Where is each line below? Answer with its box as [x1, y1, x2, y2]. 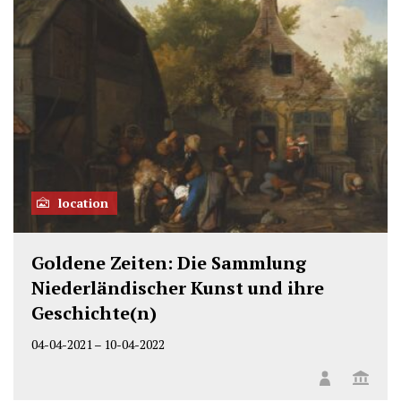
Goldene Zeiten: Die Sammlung [31, 251, 306, 276]
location [58, 194, 108, 212]
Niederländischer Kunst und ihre [31, 276, 324, 301]
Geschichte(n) [31, 301, 157, 326]
